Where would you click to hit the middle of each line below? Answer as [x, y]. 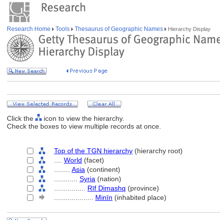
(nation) [108, 179]
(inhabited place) [139, 197]
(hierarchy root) [158, 151]
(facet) [93, 160]
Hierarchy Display [189, 29]
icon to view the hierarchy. [83, 118]
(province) [142, 188]
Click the [21, 118]
